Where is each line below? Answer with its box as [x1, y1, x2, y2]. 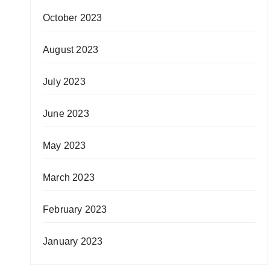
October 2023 [43, 13, 102, 23]
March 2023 [43, 172, 95, 183]
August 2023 [43, 45, 99, 55]
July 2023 [43, 77, 86, 87]
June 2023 [43, 108, 89, 119]
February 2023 [43, 204, 107, 215]
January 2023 [43, 236, 103, 246]
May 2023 [43, 140, 86, 151]
